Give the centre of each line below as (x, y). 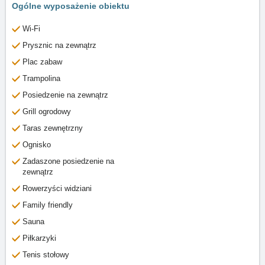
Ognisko (37, 145)
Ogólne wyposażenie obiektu (71, 6)
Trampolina (41, 78)
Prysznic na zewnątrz (59, 45)
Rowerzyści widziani (57, 188)
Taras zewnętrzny (53, 128)
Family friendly (48, 205)
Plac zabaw (42, 62)
